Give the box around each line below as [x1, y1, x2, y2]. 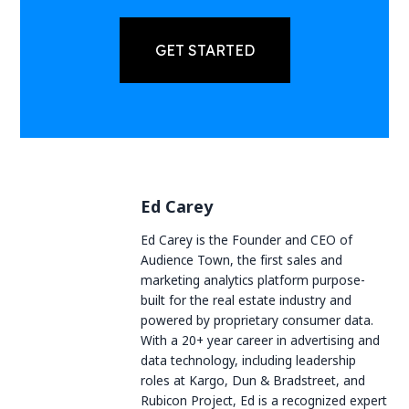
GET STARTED [154, 40, 255, 59]
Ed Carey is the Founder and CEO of [141, 230, 353, 248]
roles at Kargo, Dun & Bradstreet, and [141, 371, 366, 389]
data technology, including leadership [141, 351, 357, 369]
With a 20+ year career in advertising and [141, 330, 381, 349]
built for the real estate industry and [141, 290, 352, 309]
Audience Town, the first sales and [141, 250, 343, 268]
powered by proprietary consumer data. [141, 310, 374, 329]
